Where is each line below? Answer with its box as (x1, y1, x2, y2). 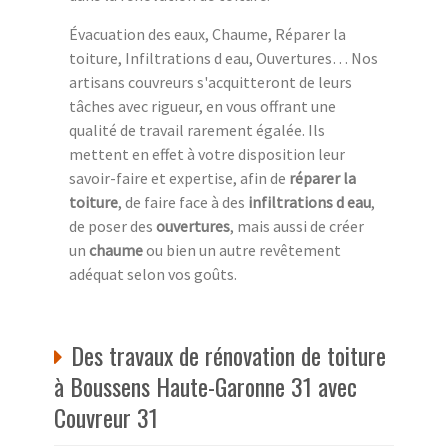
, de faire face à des (118, 191, 248, 212)
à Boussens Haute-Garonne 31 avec (54, 367, 357, 404)
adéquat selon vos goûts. (69, 263, 237, 284)
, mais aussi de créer (230, 215, 364, 236)
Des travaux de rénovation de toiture (71, 336, 386, 373)
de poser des (69, 215, 156, 236)
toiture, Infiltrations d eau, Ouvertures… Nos (69, 47, 378, 68)
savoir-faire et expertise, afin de (69, 167, 289, 188)
